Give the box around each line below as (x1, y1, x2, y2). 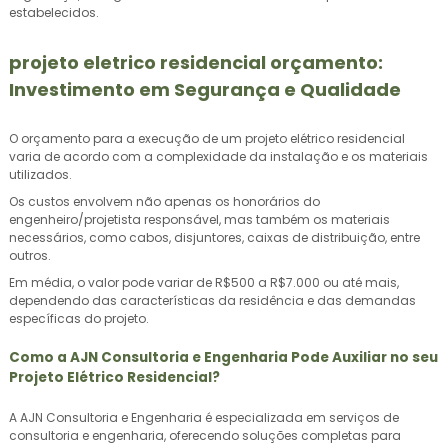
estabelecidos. (9, 4, 99, 21)
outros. (9, 247, 51, 264)
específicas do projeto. (9, 310, 149, 327)
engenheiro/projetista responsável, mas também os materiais (9, 211, 390, 228)
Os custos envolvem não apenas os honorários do (9, 193, 320, 210)
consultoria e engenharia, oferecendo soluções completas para (9, 426, 401, 444)
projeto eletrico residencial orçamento (9, 50, 378, 75)
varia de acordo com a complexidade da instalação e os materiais (9, 148, 428, 165)
